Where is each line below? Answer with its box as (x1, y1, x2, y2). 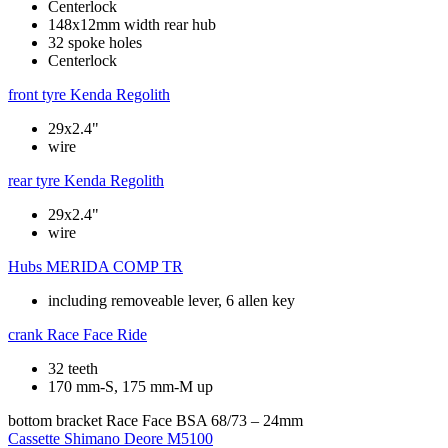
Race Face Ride (47, 326, 147, 344)
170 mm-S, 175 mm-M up (48, 378, 213, 396)
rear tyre (8, 172, 60, 190)
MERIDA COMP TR (46, 258, 183, 276)
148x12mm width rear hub (48, 16, 216, 34)
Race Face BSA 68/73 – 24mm (106, 412, 303, 430)
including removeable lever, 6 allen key (48, 292, 295, 310)
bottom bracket (8, 412, 102, 430)
